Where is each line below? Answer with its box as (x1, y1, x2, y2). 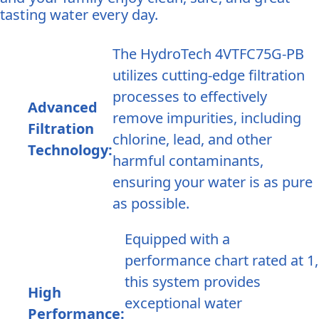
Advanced (27, 98, 98, 117)
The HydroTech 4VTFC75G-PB (112, 44, 304, 64)
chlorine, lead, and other (112, 130, 272, 150)
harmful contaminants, (112, 151, 263, 171)
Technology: (27, 140, 113, 160)
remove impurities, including (112, 108, 301, 128)
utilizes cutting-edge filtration (112, 66, 305, 85)
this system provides (124, 272, 261, 292)
